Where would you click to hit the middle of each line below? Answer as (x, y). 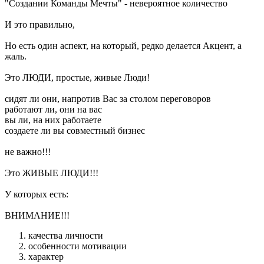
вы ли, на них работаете (53, 120)
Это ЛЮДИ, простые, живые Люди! (77, 78)
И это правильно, (40, 25)
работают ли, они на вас (53, 110)
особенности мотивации (77, 246)
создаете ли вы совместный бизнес (75, 131)
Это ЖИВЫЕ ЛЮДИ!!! (52, 173)
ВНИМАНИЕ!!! (37, 216)
